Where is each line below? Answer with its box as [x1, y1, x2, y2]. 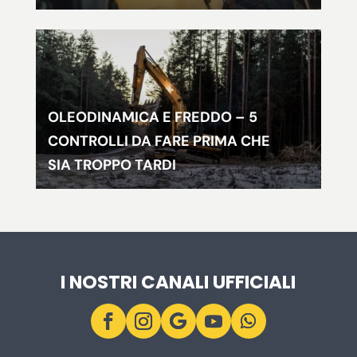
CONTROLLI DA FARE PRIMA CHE [47, 131, 270, 151]
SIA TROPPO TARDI [47, 155, 176, 175]
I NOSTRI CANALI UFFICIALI [61, 269, 296, 296]
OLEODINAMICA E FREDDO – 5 [47, 107, 257, 127]
